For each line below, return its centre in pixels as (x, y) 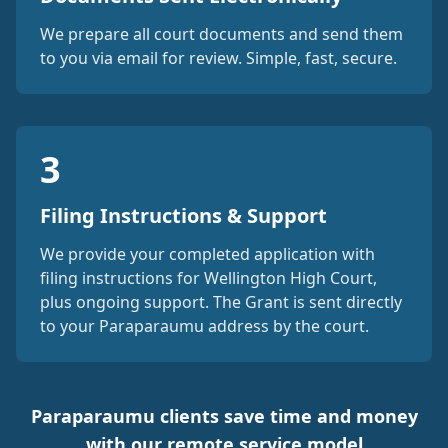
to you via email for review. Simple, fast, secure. (218, 58)
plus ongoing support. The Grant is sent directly (221, 302)
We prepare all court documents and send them (221, 34)
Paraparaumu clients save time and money (224, 416)
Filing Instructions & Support (183, 215)
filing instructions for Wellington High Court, (208, 278)
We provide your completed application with (207, 254)
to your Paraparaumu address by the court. (204, 326)
